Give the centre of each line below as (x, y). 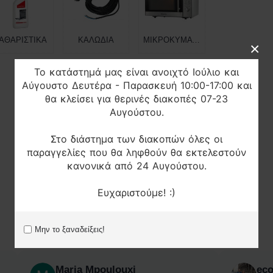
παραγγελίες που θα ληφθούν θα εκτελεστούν (136, 152)
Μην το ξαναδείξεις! (70, 229)
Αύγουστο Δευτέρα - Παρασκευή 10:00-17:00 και (136, 85)
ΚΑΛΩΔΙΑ (96, 40)
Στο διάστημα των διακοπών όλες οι (136, 139)
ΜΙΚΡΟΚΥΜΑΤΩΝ (196, 40)
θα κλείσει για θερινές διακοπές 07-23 (136, 98)
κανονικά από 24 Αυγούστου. (136, 165)
